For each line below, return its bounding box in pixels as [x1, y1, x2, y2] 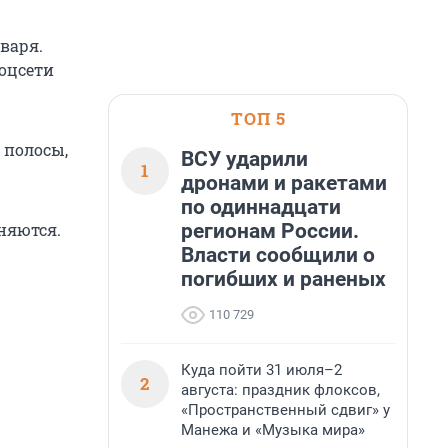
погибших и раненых [181, 267, 386, 291]
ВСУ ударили [181, 147, 308, 171]
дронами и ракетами [181, 171, 387, 195]
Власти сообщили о [181, 243, 375, 267]
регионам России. [181, 219, 359, 243]
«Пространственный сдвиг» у [181, 401, 390, 419]
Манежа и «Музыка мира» [181, 421, 365, 439]
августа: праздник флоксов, [181, 381, 380, 399]
